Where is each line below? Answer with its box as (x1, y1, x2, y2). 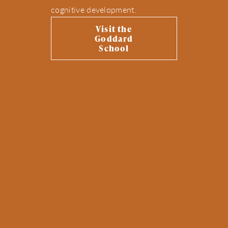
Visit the (96, 23, 132, 35)
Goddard (95, 33, 133, 45)
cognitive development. (51, 4, 137, 16)
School (99, 42, 129, 54)
